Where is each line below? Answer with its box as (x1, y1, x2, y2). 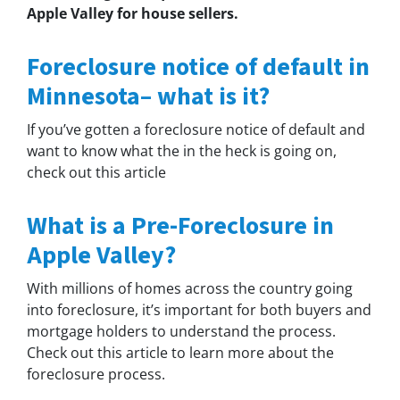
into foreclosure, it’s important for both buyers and (27, 299, 371, 320)
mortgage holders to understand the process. (27, 321, 336, 341)
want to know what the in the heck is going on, (27, 140, 337, 161)
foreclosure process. (27, 363, 165, 384)
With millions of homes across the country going (27, 278, 353, 298)
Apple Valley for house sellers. (27, 3, 242, 23)
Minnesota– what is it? (27, 78, 270, 114)
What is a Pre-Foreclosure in (27, 207, 334, 244)
